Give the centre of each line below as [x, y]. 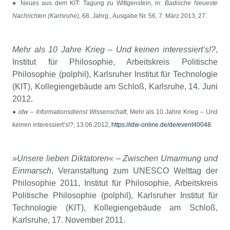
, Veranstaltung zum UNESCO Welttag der [135, 171]
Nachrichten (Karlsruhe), [47, 16]
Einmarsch [32, 171]
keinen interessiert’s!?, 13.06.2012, [62, 125]
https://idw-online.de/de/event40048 [161, 125]
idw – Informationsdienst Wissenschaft [72, 112]
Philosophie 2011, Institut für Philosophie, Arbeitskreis [115, 183]
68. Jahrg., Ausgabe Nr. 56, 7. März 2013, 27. [145, 16]
